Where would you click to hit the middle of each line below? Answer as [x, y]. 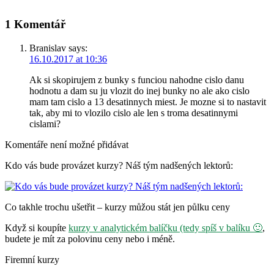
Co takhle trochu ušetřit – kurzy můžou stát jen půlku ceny [117, 207]
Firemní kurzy [32, 259]
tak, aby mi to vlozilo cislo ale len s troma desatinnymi [134, 113]
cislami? [45, 124]
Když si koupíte [37, 228]
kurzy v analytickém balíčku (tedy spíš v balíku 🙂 [165, 228]
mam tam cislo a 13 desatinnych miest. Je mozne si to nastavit [148, 102]
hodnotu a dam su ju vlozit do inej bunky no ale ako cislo [139, 91]
